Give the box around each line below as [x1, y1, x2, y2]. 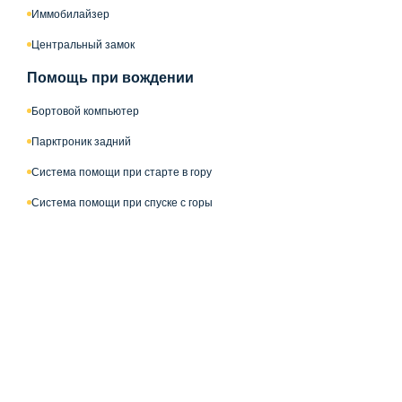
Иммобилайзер [31, 7, 109, 21]
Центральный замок [31, 38, 135, 51]
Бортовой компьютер [31, 104, 139, 118]
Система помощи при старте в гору [31, 165, 212, 179]
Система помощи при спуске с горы [31, 196, 213, 209]
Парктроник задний [31, 135, 131, 148]
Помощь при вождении [27, 69, 194, 85]
